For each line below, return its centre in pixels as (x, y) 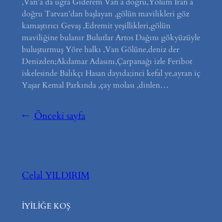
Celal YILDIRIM (55, 175)
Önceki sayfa (59, 116)
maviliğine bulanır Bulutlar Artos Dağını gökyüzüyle (111, 37)
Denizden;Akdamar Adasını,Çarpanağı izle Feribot (107, 61)
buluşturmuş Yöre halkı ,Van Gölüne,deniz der (100, 49)
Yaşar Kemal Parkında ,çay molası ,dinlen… (95, 85)
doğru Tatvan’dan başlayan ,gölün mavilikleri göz (105, 14)
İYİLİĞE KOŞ (46, 206)
